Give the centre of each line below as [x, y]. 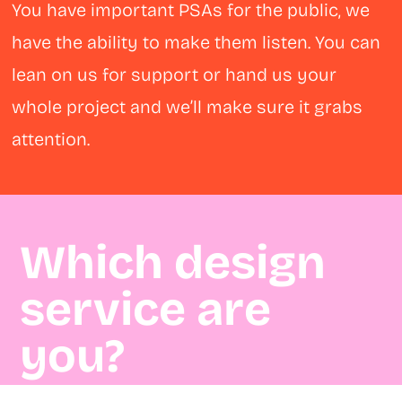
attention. [51, 140]
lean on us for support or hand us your [175, 75]
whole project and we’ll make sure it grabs [188, 107]
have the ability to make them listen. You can [197, 43]
